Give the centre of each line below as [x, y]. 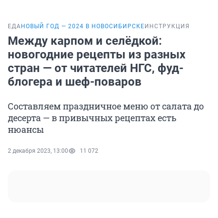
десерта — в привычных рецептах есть [92, 118]
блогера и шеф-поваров [75, 82]
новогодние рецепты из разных [97, 55]
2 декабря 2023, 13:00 [38, 151]
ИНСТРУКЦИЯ [167, 27]
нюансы [26, 130]
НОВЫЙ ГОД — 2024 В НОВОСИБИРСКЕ [83, 27]
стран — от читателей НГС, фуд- [96, 68]
